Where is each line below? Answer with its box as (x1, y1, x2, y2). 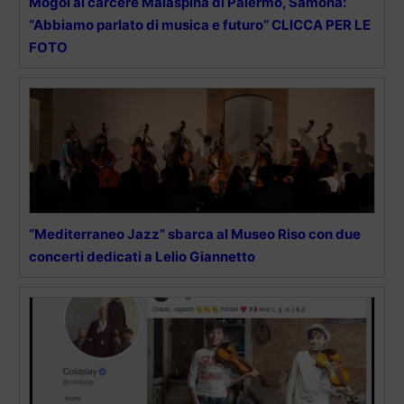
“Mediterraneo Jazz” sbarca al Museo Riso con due (29, 225, 361, 243)
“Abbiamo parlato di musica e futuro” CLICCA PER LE (29, 16, 371, 34)
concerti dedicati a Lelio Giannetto (29, 248, 255, 266)
